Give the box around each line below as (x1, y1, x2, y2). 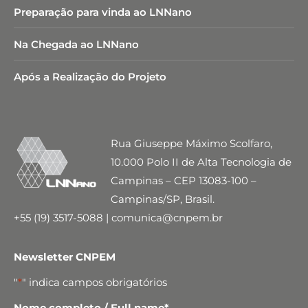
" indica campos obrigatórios (22, 276, 167, 289)
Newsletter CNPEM (14, 250, 115, 263)
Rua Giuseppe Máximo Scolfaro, (111, 137, 272, 150)
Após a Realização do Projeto (14, 70, 166, 83)
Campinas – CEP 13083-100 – (111, 174, 256, 187)
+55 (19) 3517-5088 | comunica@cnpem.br (14, 211, 223, 224)
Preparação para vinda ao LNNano (14, 5, 192, 19)
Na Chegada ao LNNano (14, 38, 139, 51)
